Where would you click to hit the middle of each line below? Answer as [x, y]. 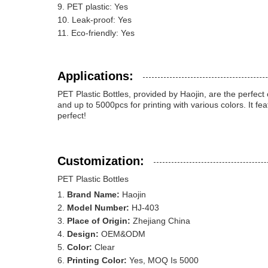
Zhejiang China [160, 221]
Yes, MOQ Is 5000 [163, 260]
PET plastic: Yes [98, 7]
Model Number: [98, 208]
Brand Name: [93, 194]
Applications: [95, 76]
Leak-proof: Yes [102, 20]
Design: [83, 234]
